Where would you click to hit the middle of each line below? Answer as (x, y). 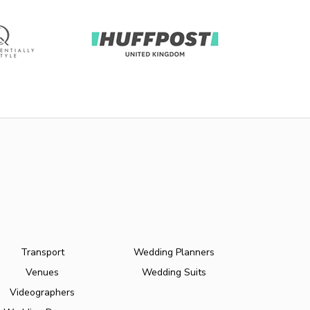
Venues (42, 272)
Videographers (42, 292)
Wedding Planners (174, 252)
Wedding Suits (174, 272)
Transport (42, 252)
